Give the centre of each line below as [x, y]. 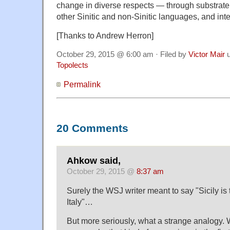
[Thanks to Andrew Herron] [105, 35]
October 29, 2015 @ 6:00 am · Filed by [122, 54]
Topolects [72, 65]
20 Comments [92, 128]
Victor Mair [207, 54]
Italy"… [80, 202]
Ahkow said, [94, 161]
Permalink [82, 84]
